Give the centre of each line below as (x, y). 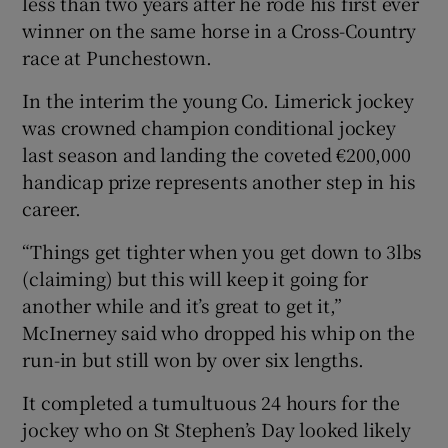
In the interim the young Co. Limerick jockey (218, 99)
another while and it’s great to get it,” (182, 304)
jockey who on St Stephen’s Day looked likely (216, 428)
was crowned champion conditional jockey (209, 126)
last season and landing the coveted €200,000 (216, 153)
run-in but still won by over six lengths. (193, 358)
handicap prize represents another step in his (219, 180)
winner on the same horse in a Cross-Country (219, 29)
